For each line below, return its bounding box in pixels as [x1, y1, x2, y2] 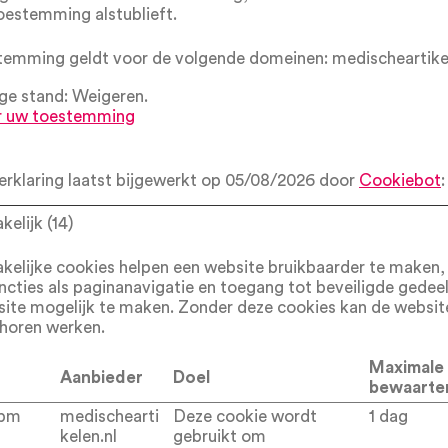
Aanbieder [60, 369, 143, 386]
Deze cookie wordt [173, 408, 317, 425]
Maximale [369, 359, 444, 376]
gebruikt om [173, 428, 266, 445]
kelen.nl [60, 428, 117, 445]
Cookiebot [359, 172, 441, 189]
